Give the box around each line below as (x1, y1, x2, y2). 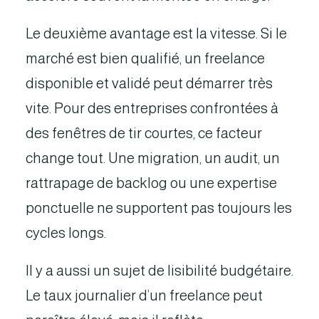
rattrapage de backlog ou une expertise (26, 175, 277, 191)
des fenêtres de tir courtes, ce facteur (26, 125, 262, 141)
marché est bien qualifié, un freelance (26, 51, 265, 66)
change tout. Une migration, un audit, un (26, 150, 280, 166)
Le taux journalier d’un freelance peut (26, 288, 263, 303)
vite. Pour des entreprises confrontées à (26, 100, 278, 116)
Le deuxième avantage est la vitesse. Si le (26, 26, 287, 41)
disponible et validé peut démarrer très (26, 75, 273, 91)
